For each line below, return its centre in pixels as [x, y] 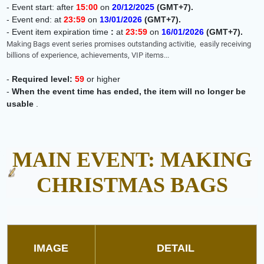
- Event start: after [42, 7]
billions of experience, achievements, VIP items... [88, 55]
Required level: [44, 79]
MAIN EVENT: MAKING [132, 160]
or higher [104, 79]
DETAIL [176, 248]
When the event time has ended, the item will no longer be [129, 92]
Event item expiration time [62, 32]
